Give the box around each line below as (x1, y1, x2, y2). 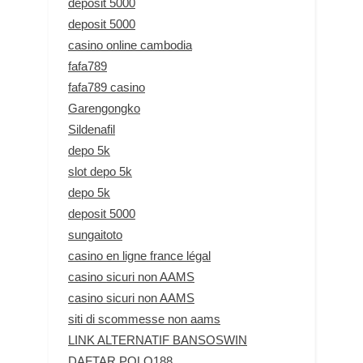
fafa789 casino (68, 80, 145, 95)
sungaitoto (68, 228, 122, 242)
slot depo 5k (68, 164, 132, 179)
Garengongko (68, 101, 140, 116)
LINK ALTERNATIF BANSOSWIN (68, 333, 247, 348)
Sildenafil (68, 122, 115, 137)
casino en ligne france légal (68, 249, 211, 263)
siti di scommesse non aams (68, 312, 220, 327)
